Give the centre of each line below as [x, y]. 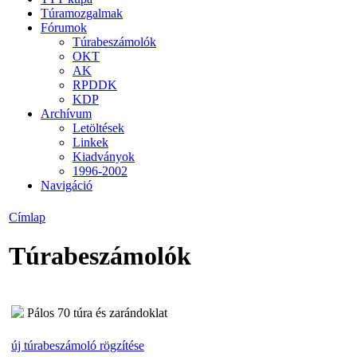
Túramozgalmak [82, 13]
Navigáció [67, 185]
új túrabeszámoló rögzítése [78, 345]
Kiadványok [104, 156]
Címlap [27, 217]
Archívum [66, 113]
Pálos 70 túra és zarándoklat [97, 312]
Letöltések [98, 127]
